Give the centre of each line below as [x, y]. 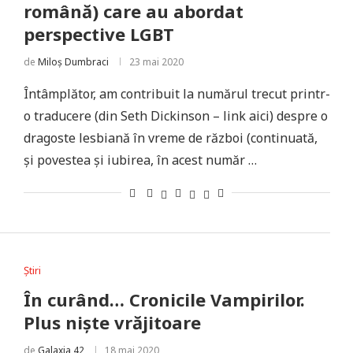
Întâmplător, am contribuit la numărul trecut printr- [176, 94]
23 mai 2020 [156, 62]
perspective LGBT [98, 34]
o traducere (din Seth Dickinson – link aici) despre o [175, 116]
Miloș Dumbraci [73, 62]
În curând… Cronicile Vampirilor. [164, 299]
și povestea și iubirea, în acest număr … [140, 160]
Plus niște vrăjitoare [112, 322]
